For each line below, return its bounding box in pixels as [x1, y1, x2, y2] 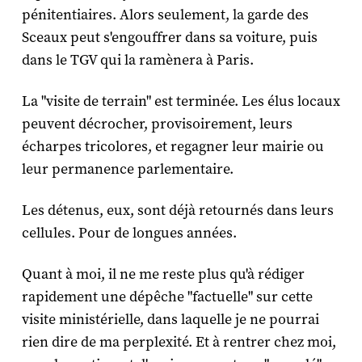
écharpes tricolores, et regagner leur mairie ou [21, 137, 324, 156]
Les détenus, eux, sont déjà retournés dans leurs [21, 200, 334, 220]
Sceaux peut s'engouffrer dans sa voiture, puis [21, 27, 318, 47]
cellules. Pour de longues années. [21, 223, 237, 242]
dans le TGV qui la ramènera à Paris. [21, 50, 254, 69]
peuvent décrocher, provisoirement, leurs [21, 114, 293, 133]
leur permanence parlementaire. [21, 159, 234, 179]
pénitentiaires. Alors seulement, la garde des [21, 5, 309, 24]
